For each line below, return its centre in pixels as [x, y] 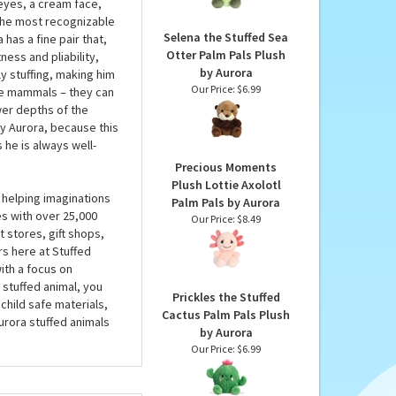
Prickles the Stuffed [226, 360]
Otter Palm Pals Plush [226, 118]
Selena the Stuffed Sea [226, 100]
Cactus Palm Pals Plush [226, 378]
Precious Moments [226, 230]
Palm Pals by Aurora [226, 266]
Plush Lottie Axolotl [226, 248]
